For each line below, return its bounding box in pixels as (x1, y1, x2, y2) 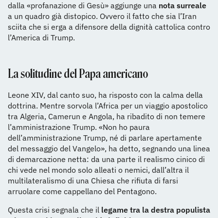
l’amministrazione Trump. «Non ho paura (8, 122, 150, 132)
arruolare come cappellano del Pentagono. (8, 186, 157, 197)
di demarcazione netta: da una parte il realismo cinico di (8, 154, 205, 164)
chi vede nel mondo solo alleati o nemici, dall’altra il (8, 165, 189, 175)
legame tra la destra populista (101, 205, 210, 215)
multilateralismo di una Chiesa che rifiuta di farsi (8, 176, 178, 186)
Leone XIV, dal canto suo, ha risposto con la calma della (8, 90, 203, 100)
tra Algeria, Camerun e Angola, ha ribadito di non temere (8, 111, 205, 122)
